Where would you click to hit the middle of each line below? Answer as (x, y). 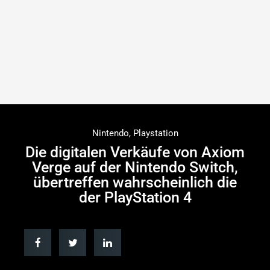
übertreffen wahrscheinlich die (135, 182)
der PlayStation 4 (135, 197)
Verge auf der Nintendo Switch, (135, 167)
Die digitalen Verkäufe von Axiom (135, 152)
